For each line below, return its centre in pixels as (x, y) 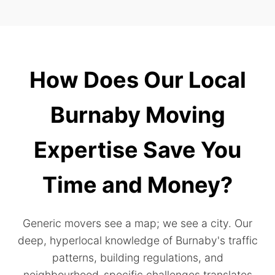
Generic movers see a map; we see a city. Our (137, 223)
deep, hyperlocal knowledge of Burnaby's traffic (137, 240)
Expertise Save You (137, 150)
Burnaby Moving (137, 115)
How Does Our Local (137, 80)
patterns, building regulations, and (137, 258)
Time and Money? (137, 185)
